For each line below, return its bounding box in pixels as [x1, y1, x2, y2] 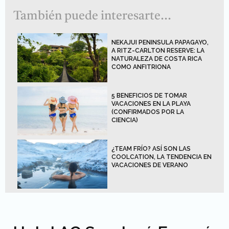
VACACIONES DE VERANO [111, 162, 188, 169]
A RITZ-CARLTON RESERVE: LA [111, 47, 204, 55]
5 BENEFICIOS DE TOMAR [111, 92, 187, 100]
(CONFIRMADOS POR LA [111, 108, 184, 116]
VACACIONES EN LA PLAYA [111, 100, 191, 108]
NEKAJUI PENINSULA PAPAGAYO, [111, 39, 209, 47]
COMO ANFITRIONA [111, 63, 171, 71]
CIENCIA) [111, 117, 138, 124]
